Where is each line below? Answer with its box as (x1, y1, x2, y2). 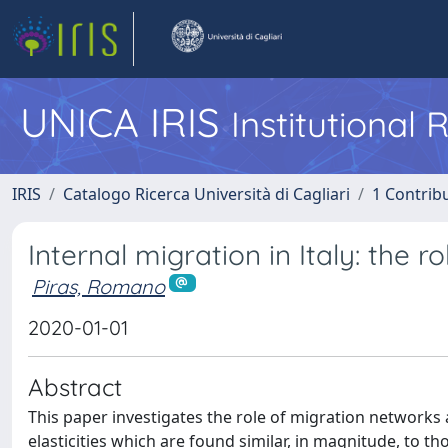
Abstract (28, 371, 122, 402)
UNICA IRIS (20, 97, 231, 147)
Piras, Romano (32, 274, 165, 299)
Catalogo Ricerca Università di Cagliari (63, 183, 350, 205)
